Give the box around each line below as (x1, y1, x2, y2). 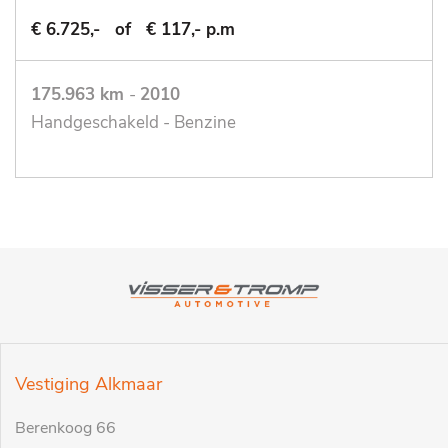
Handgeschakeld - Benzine (31, 111, 236, 135)
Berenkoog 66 (15, 417, 116, 440)
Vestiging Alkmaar (15, 372, 162, 397)
